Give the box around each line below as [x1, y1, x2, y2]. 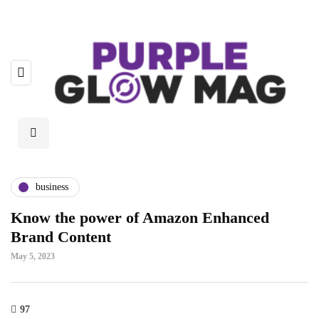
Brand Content [11, 227, 111, 246]
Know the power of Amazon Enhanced [11, 208, 269, 226]
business [36, 182, 68, 193]
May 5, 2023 [11, 251, 55, 261]
